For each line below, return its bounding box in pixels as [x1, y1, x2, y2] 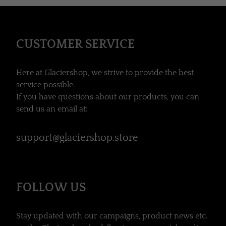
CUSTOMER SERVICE [16, 37, 135, 51]
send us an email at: [16, 104, 90, 114]
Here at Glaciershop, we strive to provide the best [16, 68, 194, 77]
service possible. [16, 80, 75, 89]
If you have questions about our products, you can [16, 92, 199, 101]
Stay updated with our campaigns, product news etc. [16, 211, 207, 220]
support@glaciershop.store [16, 132, 138, 143]
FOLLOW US [16, 181, 86, 194]
